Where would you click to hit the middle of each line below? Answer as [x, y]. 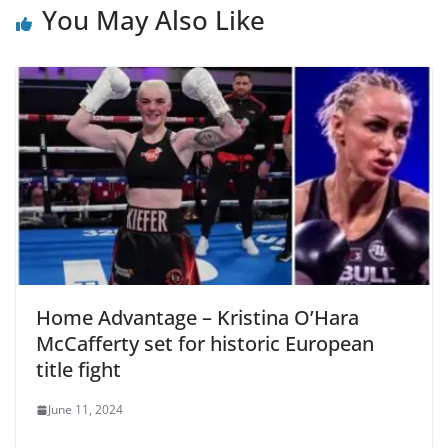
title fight [78, 370]
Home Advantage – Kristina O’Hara [197, 318]
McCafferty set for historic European [205, 344]
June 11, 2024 [85, 410]
